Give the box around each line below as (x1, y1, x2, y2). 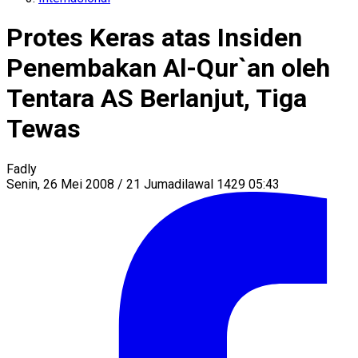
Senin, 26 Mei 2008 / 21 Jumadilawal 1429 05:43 (6, 176, 280, 192)
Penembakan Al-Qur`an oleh (6, 53, 330, 84)
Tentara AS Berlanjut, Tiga (6, 83, 307, 114)
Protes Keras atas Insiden (6, 22, 302, 54)
